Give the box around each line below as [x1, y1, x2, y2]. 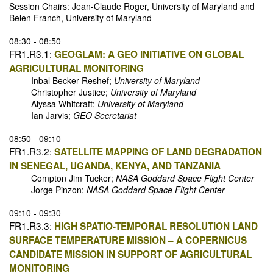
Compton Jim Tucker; [9, 172, 116, 185]
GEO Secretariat [73, 109, 136, 122]
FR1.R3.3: [9, 219, 52, 233]
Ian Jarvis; [9, 109, 73, 122]
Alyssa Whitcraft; [9, 97, 97, 110]
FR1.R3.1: [9, 47, 52, 61]
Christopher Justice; [9, 86, 110, 99]
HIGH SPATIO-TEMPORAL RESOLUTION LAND [54, 219, 258, 233]
